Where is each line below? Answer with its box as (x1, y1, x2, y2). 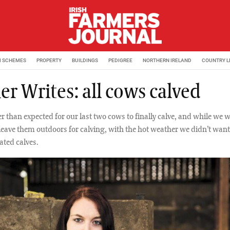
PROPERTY (36, 57, 62, 63)
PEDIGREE (108, 57, 132, 63)
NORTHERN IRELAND (143, 57, 191, 63)
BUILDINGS (72, 57, 98, 63)
